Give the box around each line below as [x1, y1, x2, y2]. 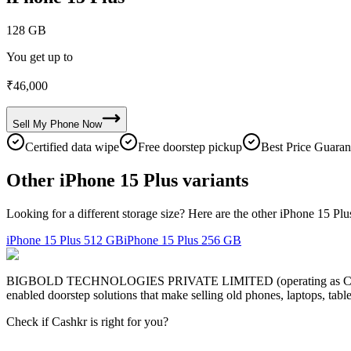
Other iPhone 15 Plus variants [6, 169, 248, 190]
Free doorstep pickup [138, 139, 242, 154]
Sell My [13, 118, 47, 130]
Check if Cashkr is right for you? [6, 314, 168, 328]
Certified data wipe [25, 139, 119, 154]
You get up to [6, 49, 73, 63]
